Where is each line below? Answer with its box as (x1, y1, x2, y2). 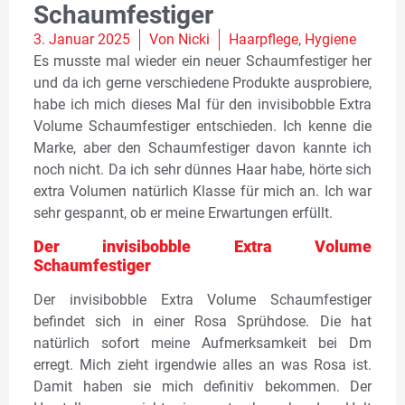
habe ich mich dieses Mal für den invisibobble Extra (33, 95, 372, 113)
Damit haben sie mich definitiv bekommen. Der (33, 377, 372, 395)
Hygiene (305, 30, 356, 48)
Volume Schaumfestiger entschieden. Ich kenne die (33, 117, 372, 135)
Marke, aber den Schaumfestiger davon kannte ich (33, 138, 372, 156)
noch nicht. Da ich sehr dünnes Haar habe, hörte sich (33, 160, 372, 178)
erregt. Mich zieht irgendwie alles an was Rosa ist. (33, 355, 372, 373)
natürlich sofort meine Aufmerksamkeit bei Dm (33, 334, 372, 352)
